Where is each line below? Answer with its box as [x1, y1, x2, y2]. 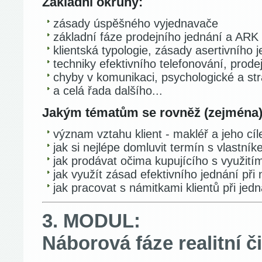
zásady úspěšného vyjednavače [53, 17, 218, 30]
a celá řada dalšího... [53, 84, 163, 97]
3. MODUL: [42, 210, 140, 232]
